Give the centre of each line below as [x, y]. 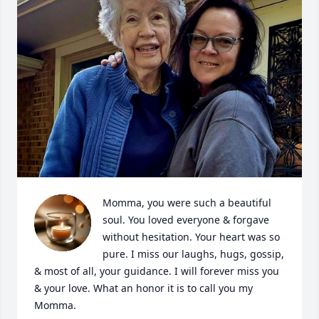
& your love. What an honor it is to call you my [143, 288]
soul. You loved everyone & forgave [186, 220]
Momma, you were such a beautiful [187, 203]
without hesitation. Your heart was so [191, 237]
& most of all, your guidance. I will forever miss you [157, 271]
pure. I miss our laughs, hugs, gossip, [193, 254]
